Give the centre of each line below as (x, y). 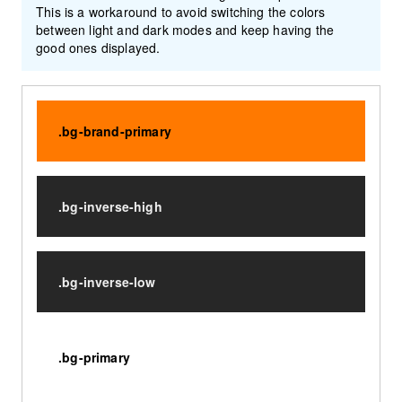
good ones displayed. (98, 48)
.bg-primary (94, 358)
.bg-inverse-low (107, 282)
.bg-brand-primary (115, 131)
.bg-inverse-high (110, 207)
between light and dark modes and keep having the (185, 30)
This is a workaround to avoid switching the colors (181, 12)
